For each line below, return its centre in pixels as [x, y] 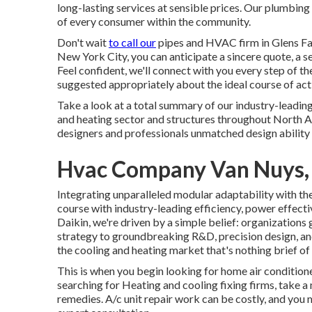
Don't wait [83, 42]
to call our [132, 42]
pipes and [181, 42]
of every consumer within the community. [154, 22]
